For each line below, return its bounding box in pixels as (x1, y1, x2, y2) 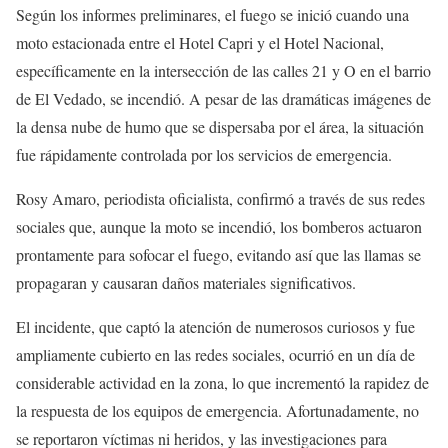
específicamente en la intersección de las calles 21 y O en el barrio (16, 60, 431, 82)
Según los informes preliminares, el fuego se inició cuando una (16, 4, 409, 26)
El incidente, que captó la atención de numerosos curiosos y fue (16, 316, 415, 338)
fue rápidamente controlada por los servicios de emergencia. (16, 144, 392, 166)
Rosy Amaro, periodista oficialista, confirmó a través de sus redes (16, 188, 425, 210)
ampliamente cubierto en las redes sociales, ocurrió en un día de (16, 344, 415, 366)
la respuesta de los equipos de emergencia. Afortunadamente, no (16, 400, 419, 422)
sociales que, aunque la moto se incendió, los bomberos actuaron (16, 216, 422, 238)
